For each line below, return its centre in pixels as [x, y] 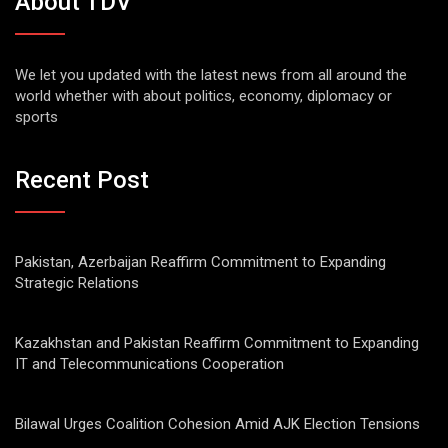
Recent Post [82, 179]
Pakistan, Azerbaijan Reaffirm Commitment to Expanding [200, 261]
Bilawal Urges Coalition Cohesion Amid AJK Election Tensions [217, 423]
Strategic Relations [77, 282]
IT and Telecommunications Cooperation [149, 363]
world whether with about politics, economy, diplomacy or [203, 96]
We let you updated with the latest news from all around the [211, 75]
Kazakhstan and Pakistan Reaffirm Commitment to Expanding [217, 342]
